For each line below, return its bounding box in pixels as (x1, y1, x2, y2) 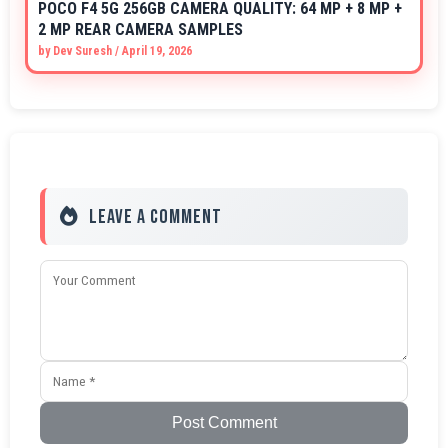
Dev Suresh (53, 44, 112, 59)
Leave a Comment (89, 205, 222, 230)
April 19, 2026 (122, 44, 192, 59)
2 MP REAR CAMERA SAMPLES (38, 20, 243, 40)
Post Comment (171, 414, 277, 432)
